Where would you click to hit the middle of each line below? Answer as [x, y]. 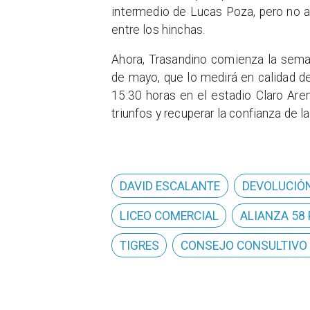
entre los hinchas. [158, 29]
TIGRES [140, 245]
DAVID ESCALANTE [170, 186]
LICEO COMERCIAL [170, 216]
